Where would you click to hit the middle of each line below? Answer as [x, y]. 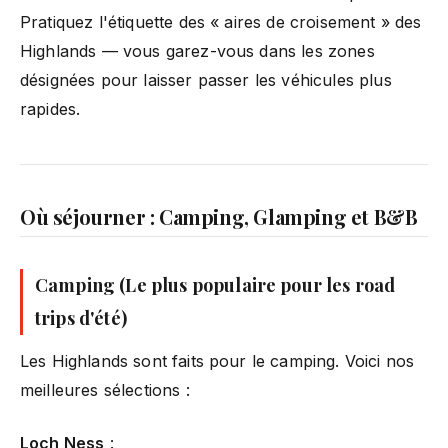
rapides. [50, 108]
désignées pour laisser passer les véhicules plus [206, 79]
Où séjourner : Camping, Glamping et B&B [219, 216]
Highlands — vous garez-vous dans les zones [197, 50]
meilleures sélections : [105, 389]
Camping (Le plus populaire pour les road [215, 284]
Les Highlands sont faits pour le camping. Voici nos [217, 360]
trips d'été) [81, 317]
